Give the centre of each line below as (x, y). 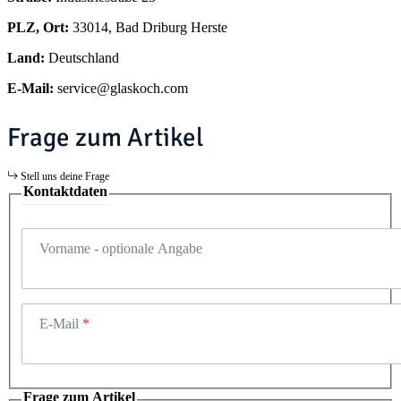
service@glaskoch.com (123, 89)
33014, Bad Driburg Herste (150, 28)
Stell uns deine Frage (65, 176)
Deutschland (84, 58)
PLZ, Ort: (40, 28)
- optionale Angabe (146, 248)
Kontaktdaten (65, 191)
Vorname (65, 248)
